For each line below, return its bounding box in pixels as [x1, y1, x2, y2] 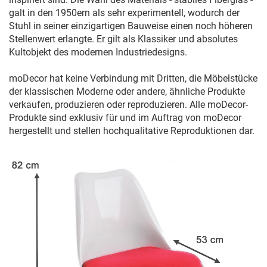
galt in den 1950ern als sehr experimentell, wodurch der [9, 7, 240, 19]
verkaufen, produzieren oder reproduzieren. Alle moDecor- [9, 99, 248, 111]
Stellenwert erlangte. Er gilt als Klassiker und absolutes [9, 33, 238, 45]
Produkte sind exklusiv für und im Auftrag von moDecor [9, 112, 241, 124]
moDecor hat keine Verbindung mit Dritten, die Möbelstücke [9, 73, 257, 85]
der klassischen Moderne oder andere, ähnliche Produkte [9, 86, 245, 98]
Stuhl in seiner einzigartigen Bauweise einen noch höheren [9, 20, 253, 32]
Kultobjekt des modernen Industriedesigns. [9, 46, 187, 58]
